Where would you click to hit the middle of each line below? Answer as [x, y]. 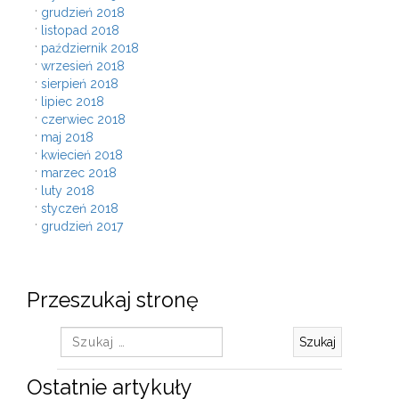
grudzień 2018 [83, 13]
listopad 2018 [80, 31]
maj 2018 [67, 138]
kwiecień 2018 [82, 155]
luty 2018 [68, 191]
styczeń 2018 [80, 209]
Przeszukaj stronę [113, 300]
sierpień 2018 [80, 84]
